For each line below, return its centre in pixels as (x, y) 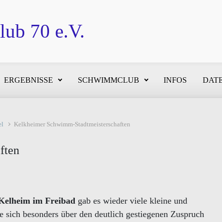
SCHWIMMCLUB (108, 80)
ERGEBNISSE (29, 80)
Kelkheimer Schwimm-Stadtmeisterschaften (72, 124)
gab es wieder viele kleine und (131, 201)
